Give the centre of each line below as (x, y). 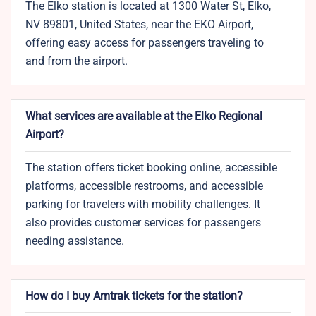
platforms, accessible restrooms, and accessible (144, 186)
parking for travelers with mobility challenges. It (143, 205)
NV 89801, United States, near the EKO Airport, (139, 25)
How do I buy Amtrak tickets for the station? (134, 296)
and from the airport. (77, 61)
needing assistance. (75, 241)
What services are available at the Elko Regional (144, 116)
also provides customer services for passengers (143, 223)
